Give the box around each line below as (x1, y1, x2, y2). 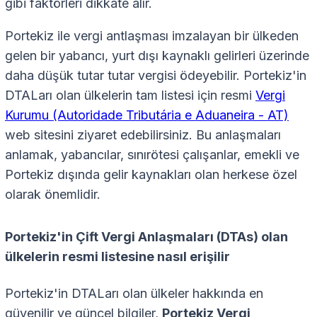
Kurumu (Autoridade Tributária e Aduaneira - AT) (5, 107, 289, 122)
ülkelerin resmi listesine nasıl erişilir (5, 248, 230, 264)
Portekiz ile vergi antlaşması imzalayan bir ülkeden (5, 28, 299, 43)
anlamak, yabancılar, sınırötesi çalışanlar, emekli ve (5, 146, 299, 162)
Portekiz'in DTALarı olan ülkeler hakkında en (5, 285, 263, 301)
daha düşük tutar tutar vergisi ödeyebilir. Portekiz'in (5, 67, 306, 83)
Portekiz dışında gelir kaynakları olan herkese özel (5, 166, 297, 182)
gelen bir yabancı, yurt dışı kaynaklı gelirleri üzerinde (5, 47, 309, 63)
